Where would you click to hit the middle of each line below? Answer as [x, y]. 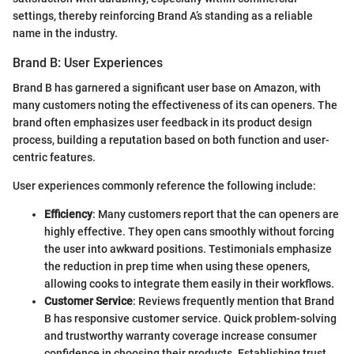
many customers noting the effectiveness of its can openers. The [175, 105]
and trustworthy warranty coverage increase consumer [181, 335]
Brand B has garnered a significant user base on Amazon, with [167, 87]
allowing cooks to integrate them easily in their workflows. [189, 283]
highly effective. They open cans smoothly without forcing [189, 231]
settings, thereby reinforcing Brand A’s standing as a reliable [163, 15]
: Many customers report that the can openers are [216, 214]
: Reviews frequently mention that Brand [233, 301]
